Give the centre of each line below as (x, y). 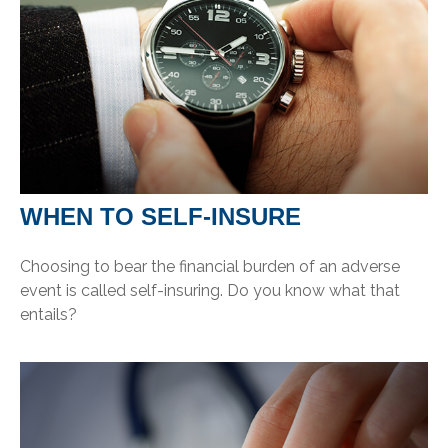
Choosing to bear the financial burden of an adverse (210, 266)
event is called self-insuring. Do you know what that (210, 290)
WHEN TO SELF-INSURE (160, 216)
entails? (48, 314)
